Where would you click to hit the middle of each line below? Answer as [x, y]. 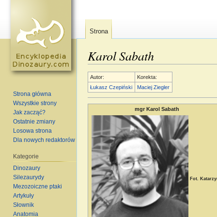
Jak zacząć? [30, 112]
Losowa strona [33, 131]
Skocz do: [103, 68]
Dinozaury [27, 168]
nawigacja [132, 68]
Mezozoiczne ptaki [38, 186]
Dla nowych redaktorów [44, 140]
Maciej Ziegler [154, 87]
